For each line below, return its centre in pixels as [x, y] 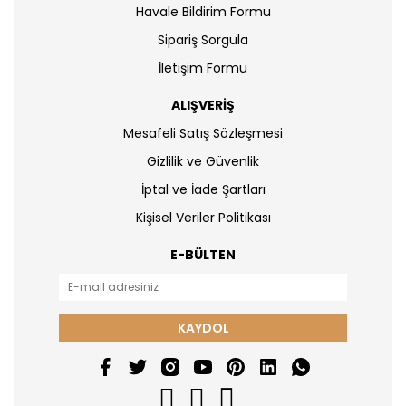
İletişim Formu [203, 68]
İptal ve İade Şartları [203, 189]
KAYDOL [203, 328]
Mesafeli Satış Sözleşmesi [203, 133]
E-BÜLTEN [203, 255]
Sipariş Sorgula [203, 40]
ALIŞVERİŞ [203, 105]
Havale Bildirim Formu [203, 12]
